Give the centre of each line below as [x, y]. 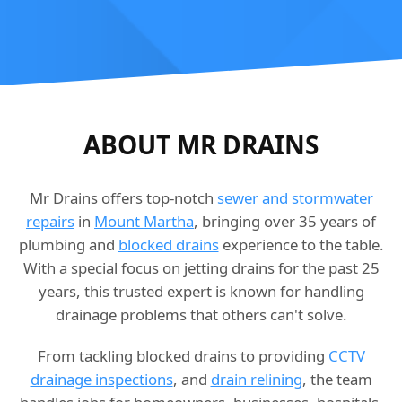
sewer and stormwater [295, 198]
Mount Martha [144, 222]
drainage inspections [101, 380]
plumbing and [68, 245]
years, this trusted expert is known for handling [201, 292]
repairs [50, 222]
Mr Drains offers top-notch [123, 198]
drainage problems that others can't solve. [201, 315]
